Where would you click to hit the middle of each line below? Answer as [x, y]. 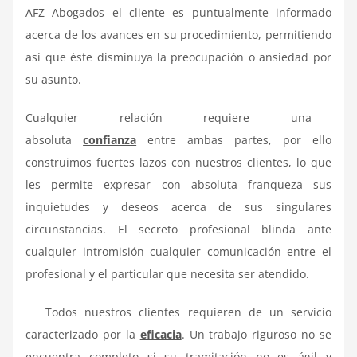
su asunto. [54, 79]
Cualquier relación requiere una [169, 117]
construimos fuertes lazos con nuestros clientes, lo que [178, 162]
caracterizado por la [83, 334]
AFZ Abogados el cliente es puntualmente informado [178, 12]
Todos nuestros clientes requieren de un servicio [188, 312]
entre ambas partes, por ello [234, 139]
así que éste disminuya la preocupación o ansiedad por [178, 57]
